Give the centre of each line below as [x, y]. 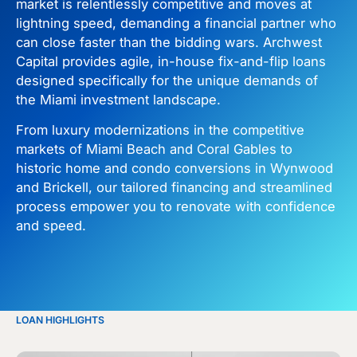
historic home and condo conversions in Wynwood [175, 169]
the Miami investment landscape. [118, 99]
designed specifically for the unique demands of [167, 80]
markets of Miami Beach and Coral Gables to [154, 149]
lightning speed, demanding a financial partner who [176, 23]
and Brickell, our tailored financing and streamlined [174, 188]
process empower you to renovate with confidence [176, 207]
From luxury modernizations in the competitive [160, 130]
